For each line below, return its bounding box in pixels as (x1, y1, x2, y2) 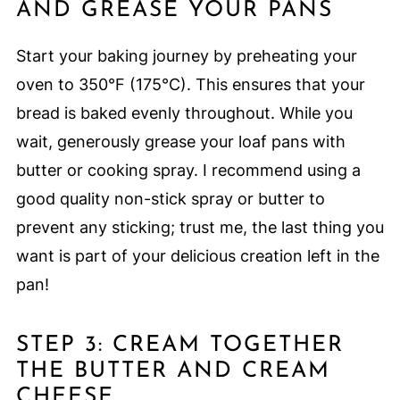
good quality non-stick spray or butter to (15, 189, 325, 209)
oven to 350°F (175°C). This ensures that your (15, 75, 365, 95)
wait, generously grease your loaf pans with (15, 132, 346, 152)
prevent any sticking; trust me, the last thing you (15, 218, 384, 237)
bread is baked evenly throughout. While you (15, 104, 353, 123)
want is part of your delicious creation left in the (15, 246, 379, 266)
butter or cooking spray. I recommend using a (15, 161, 361, 180)
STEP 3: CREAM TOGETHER (15, 334, 344, 357)
